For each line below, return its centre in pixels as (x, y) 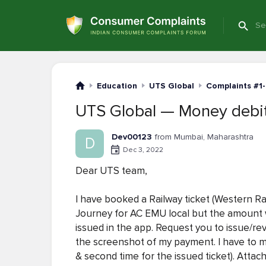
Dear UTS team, (111, 171)
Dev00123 (132, 137)
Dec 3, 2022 (143, 150)
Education (117, 85)
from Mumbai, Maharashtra (204, 137)
